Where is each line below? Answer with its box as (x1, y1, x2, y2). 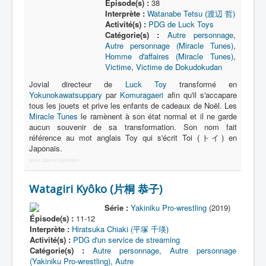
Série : (104, 202, 128, 213)
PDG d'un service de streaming (73, 234, 180, 245)
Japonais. (29, 142, 62, 154)
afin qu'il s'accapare (163, 89, 237, 100)
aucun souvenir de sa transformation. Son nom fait (29, 121, 237, 132)
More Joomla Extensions (29, 157, 79, 163)
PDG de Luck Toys (148, 18, 214, 30)
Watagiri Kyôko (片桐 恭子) (29, 182, 162, 196)
